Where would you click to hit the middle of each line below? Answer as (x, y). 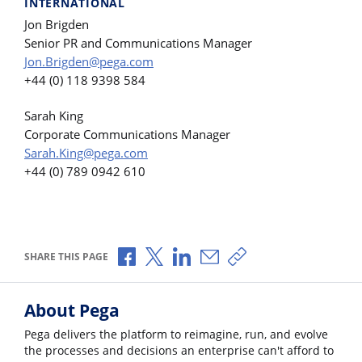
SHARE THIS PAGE (66, 257)
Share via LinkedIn (241, 254)
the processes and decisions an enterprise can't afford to (179, 351)
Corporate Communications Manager (127, 134)
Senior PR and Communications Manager (138, 43)
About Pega (72, 311)
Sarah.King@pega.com (86, 152)
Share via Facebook (189, 254)
